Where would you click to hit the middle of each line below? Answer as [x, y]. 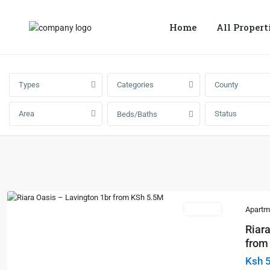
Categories [135, 85]
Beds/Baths [137, 114]
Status [226, 114]
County [226, 85]
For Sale [203, 209]
